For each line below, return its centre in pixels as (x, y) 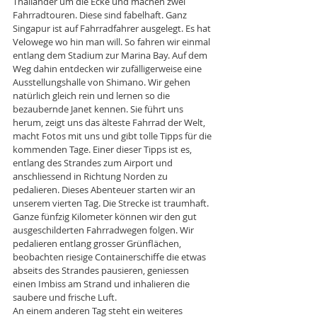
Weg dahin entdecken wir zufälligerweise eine (108, 68)
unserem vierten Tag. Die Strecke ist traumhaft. (112, 203)
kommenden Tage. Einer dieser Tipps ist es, (103, 149)
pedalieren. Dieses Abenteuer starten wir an (105, 189)
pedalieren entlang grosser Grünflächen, (98, 243)
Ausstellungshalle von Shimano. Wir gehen (103, 82)
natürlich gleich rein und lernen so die (92, 95)
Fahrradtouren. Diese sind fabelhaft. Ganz (101, 15)
